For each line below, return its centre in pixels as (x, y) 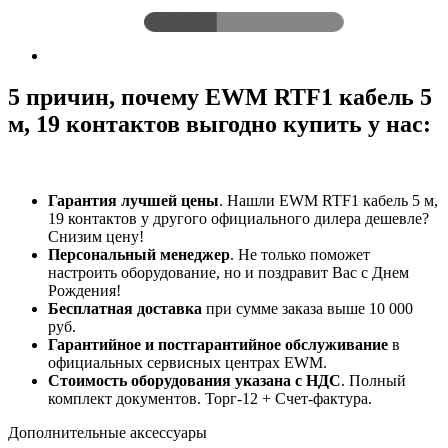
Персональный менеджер (139, 255)
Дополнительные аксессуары (107, 433)
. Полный (373, 381)
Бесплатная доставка (125, 309)
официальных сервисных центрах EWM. (187, 363)
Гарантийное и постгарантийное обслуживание (218, 345)
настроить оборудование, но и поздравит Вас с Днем (228, 273)
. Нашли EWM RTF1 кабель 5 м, (328, 201)
